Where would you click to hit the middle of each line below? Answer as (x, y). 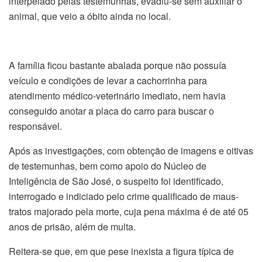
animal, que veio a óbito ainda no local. (90, 16)
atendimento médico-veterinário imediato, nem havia (117, 95)
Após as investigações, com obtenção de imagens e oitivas (131, 150)
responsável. (35, 126)
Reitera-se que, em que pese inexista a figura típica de (121, 251)
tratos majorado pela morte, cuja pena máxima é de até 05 (129, 211)
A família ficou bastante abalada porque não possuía (118, 65)
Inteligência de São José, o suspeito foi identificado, (116, 181)
